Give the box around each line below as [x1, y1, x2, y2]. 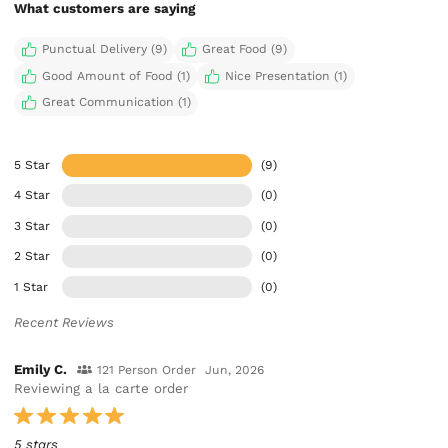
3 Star [14, 218, 51, 233]
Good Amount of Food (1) [41, 68, 190, 83]
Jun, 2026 [205, 363, 265, 378]
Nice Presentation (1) [224, 68, 347, 83]
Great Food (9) [201, 42, 287, 57]
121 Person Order [96, 363, 196, 378]
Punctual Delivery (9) [41, 42, 167, 57]
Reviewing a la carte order [14, 381, 189, 397]
